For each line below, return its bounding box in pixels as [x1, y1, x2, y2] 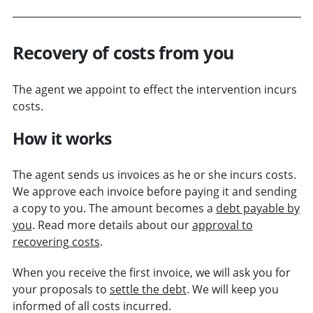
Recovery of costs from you [12, 40, 233, 64]
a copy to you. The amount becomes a [12, 200, 216, 216]
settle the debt [109, 281, 187, 297]
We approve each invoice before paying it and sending [12, 183, 297, 199]
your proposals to [12, 281, 110, 297]
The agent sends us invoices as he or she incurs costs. [12, 166, 296, 182]
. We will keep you [186, 281, 279, 297]
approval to [191, 217, 253, 233]
